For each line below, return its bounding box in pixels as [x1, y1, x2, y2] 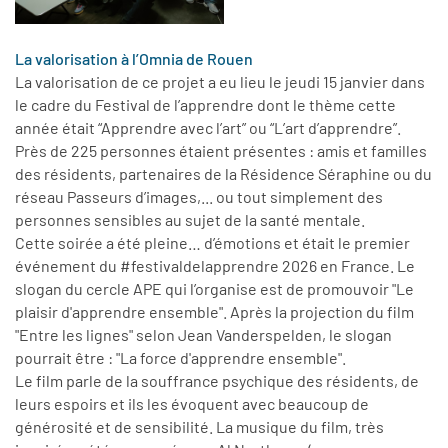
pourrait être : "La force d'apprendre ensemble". [15, 347, 349, 367]
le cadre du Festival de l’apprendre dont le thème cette [15, 94, 396, 114]
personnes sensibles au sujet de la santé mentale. [15, 209, 368, 229]
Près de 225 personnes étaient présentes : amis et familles [15, 140, 427, 160]
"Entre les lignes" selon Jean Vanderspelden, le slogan [15, 324, 392, 344]
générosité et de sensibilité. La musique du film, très [15, 416, 384, 436]
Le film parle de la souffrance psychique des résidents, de [15, 370, 419, 390]
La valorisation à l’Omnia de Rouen [15, 48, 253, 68]
